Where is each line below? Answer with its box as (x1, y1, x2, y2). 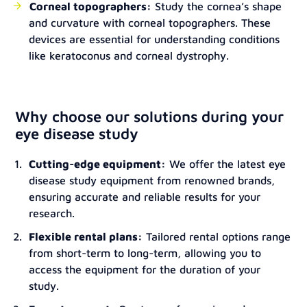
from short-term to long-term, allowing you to (29, 247, 262, 259)
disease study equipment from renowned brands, (29, 174, 275, 186)
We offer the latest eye (166, 158, 286, 170)
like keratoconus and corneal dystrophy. (29, 49, 230, 62)
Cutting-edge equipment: (29, 158, 167, 170)
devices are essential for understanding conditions (29, 33, 280, 45)
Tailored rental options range (143, 230, 291, 243)
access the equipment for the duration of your (29, 263, 261, 275)
